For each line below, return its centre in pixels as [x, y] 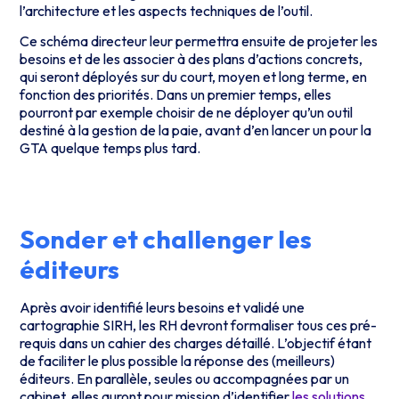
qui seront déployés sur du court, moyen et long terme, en [194, 77]
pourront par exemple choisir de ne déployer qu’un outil [187, 113]
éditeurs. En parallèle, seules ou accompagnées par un [185, 379]
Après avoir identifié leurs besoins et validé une [163, 308]
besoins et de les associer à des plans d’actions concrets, [191, 59]
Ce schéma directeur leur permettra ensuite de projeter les [199, 41]
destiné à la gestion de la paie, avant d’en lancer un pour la [196, 130]
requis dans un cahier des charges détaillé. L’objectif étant [196, 343]
